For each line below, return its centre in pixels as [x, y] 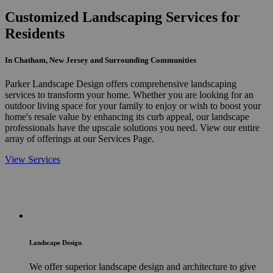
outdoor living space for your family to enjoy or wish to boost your [133, 105]
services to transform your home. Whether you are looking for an [129, 94]
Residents [35, 33]
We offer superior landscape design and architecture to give [143, 266]
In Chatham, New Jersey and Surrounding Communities [101, 60]
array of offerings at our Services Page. [80, 138]
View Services [33, 159]
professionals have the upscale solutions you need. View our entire [132, 127]
